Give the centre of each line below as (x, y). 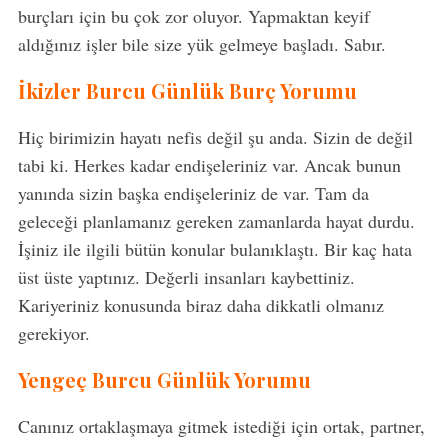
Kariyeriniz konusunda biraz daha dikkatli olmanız (200, 305)
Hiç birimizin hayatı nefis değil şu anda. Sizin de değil (215, 137)
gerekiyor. (53, 333)
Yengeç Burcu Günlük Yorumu (164, 380)
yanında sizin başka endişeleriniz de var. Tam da (193, 193)
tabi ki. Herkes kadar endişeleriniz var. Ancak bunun (209, 165)
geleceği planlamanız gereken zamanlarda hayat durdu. (216, 221)
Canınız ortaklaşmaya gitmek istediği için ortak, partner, (221, 426)
